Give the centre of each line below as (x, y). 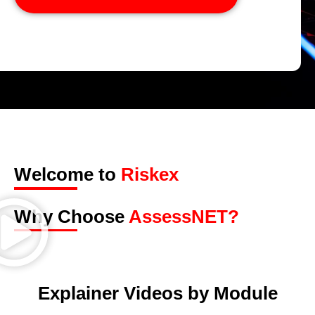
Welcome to (67, 174)
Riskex (150, 174)
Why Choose (71, 216)
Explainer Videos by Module (157, 294)
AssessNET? (184, 216)
